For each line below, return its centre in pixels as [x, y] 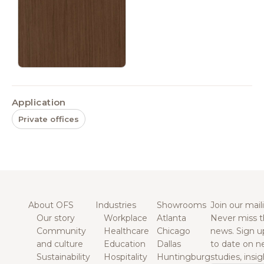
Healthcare [126, 231]
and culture [60, 244]
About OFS [51, 205]
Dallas [169, 244]
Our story [56, 218]
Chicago [174, 231]
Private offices [49, 119]
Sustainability [63, 257]
